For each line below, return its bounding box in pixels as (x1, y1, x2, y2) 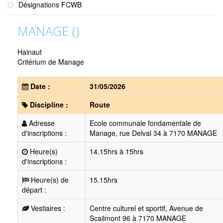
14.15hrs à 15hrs (90, 146, 143, 156)
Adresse (27, 118, 55, 128)
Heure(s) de (29, 175, 69, 185)
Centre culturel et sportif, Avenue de (90, 203, 203, 213)
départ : (22, 185, 46, 195)
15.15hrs (90, 175, 117, 185)
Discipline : (28, 100, 68, 110)
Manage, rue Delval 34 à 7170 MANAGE (90, 128, 217, 138)
